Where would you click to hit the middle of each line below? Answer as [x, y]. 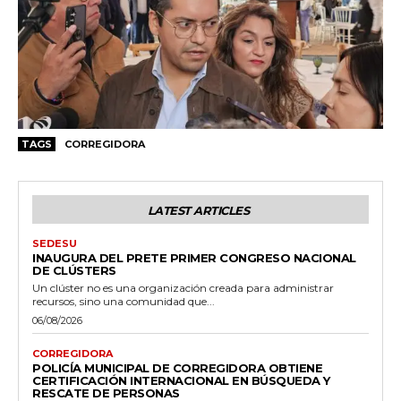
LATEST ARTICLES [198, 210]
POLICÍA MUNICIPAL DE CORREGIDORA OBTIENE [177, 367]
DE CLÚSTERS [74, 270]
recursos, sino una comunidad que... [124, 301]
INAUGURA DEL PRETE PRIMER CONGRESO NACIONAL [194, 257]
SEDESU [55, 243]
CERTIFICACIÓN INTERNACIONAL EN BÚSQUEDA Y [181, 380]
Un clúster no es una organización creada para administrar [183, 287]
